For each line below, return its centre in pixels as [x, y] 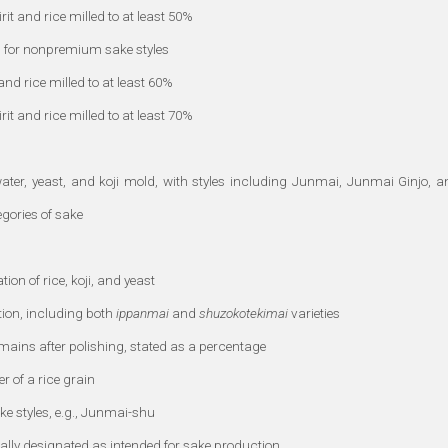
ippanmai [142, 313]
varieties [314, 313]
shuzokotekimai [243, 313]
